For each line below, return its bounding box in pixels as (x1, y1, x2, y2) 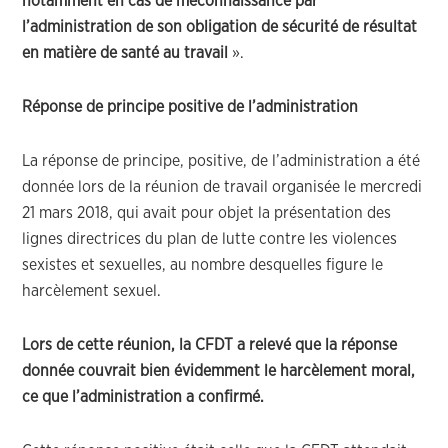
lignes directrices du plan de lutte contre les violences (22, 231, 398, 247)
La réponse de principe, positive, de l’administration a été (22, 153, 421, 169)
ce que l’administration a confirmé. (22, 389, 265, 405)
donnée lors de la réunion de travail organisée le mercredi (22, 179, 423, 195)
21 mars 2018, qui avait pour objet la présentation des (22, 205, 392, 221)
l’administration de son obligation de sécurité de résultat (22, 19, 418, 35)
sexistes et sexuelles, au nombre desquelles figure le (22, 257, 384, 273)
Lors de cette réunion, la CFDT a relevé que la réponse (22, 337, 398, 353)
